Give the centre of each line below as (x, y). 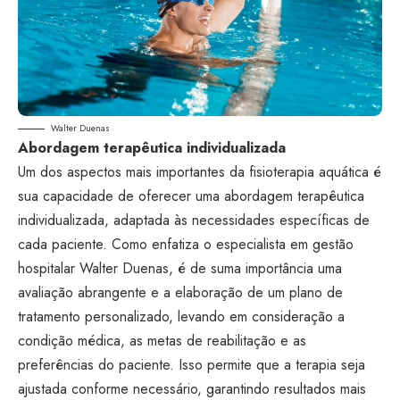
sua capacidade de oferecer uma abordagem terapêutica (191, 196)
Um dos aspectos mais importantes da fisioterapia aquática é (200, 172)
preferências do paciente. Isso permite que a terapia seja (192, 365)
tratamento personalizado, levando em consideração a (181, 317)
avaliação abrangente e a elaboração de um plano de (180, 292)
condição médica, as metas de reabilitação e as (162, 341)
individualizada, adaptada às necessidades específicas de (194, 220)
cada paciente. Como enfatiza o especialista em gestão (186, 244)
